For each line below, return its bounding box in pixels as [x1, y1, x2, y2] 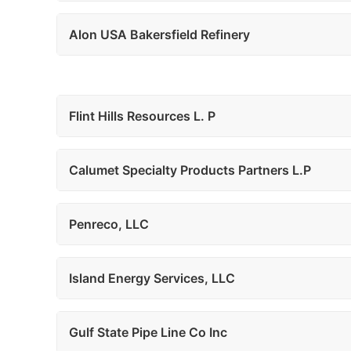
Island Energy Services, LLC [69, 270, 235, 286]
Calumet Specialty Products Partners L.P [69, 162, 311, 178]
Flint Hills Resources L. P [69, 108, 215, 124]
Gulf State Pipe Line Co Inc [69, 324, 227, 340]
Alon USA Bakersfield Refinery [69, 27, 250, 42]
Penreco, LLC [69, 216, 149, 232]
